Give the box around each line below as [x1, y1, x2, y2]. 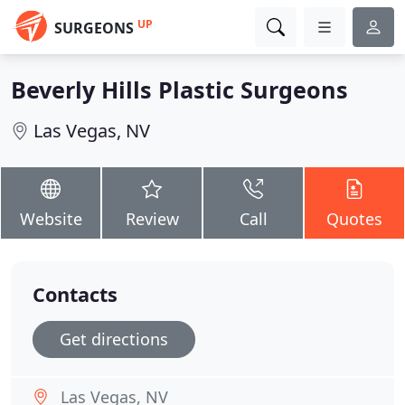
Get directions [60, 328, 168, 350]
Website [19, 208, 82, 230]
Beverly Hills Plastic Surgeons [11, 74, 348, 105]
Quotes [326, 208, 382, 230]
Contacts [33, 281, 118, 307]
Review [125, 208, 179, 230]
